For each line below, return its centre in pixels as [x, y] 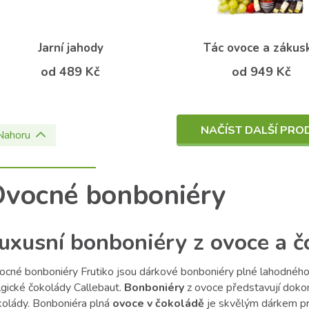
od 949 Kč [261, 72]
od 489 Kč [71, 72]
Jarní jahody [70, 48]
